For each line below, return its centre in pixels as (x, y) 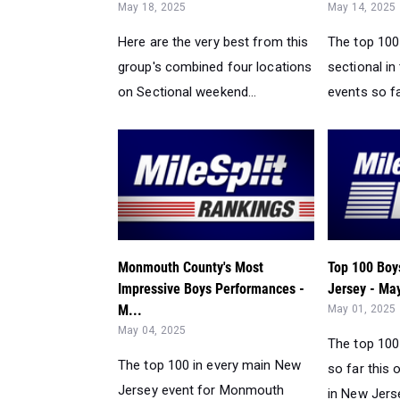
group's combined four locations (215, 67)
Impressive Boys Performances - (211, 289)
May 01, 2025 (362, 309)
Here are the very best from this (213, 42)
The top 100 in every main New (209, 366)
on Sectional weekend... (187, 92)
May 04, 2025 (152, 331)
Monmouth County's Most (191, 268)
